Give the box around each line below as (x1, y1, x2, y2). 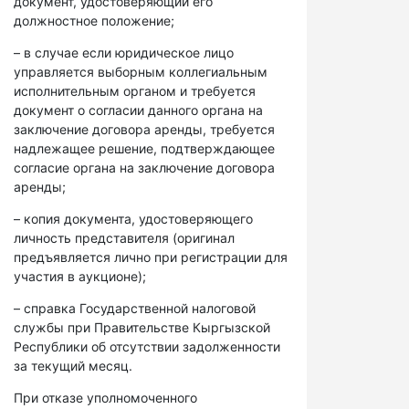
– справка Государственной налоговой (14, 300, 256, 316)
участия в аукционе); (14, 268, 146, 284)
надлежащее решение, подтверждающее (14, 141, 275, 156)
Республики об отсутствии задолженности (14, 339, 280, 354)
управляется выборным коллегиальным (14, 64, 267, 79)
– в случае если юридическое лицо (14, 45, 234, 60)
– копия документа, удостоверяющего (14, 211, 253, 226)
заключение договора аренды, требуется (14, 121, 275, 137)
